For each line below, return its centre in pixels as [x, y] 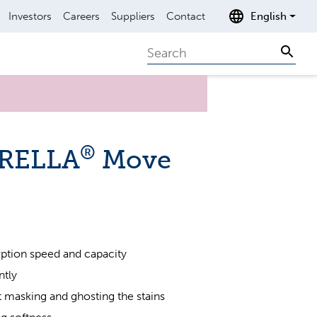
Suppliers [133, 16]
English [269, 16]
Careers [82, 16]
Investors [30, 16]
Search [167, 52]
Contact [186, 16]
